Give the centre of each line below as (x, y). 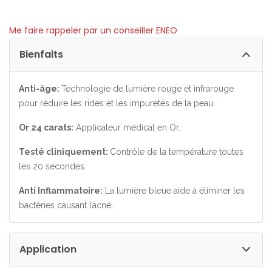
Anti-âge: (40, 89)
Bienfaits (41, 54)
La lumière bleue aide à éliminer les (174, 191)
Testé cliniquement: (64, 152)
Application (48, 249)
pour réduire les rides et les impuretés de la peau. (117, 103)
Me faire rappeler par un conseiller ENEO (93, 30)
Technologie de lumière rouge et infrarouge (148, 89)
